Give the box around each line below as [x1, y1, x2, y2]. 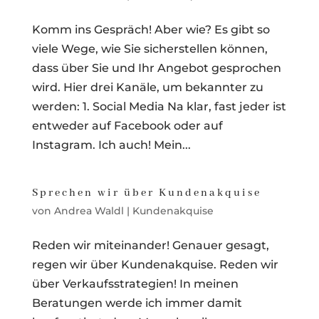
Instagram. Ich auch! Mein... [31, 137, 191, 152]
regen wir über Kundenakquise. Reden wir [31, 257, 278, 271]
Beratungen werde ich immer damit [31, 296, 242, 310]
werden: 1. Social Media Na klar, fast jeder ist [31, 99, 286, 113]
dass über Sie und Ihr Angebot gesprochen [31, 61, 281, 75]
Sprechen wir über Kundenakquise [31, 186, 261, 199]
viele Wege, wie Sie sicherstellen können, [31, 41, 268, 56]
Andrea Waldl [53, 204, 124, 217]
